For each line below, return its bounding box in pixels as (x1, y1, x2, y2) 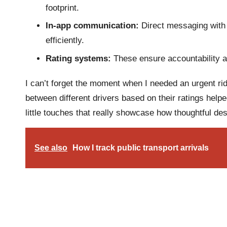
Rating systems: (46, 53, 111, 63)
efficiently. (46, 35, 84, 46)
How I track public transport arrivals (72, 143, 209, 152)
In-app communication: (46, 21, 139, 31)
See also (34, 143, 67, 152)
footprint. (46, 3, 79, 13)
